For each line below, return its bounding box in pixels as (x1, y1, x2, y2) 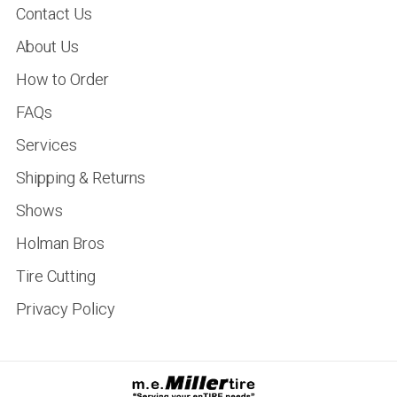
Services (15, 135, 77, 154)
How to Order (15, 69, 109, 89)
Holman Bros (15, 233, 105, 253)
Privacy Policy (15, 299, 115, 318)
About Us (15, 36, 79, 56)
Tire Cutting (15, 266, 96, 285)
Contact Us (15, 4, 92, 23)
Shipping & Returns (15, 167, 145, 187)
